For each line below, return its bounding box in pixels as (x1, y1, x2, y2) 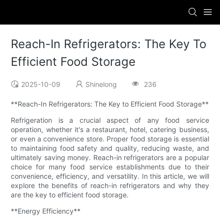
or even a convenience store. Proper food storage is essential (11, 135, 209, 143)
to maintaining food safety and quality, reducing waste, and (11, 144, 209, 153)
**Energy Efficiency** (11, 207, 81, 216)
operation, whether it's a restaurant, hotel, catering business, (11, 125, 209, 134)
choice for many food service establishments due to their (11, 163, 209, 171)
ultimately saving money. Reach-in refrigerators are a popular (11, 153, 209, 162)
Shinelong (85, 80, 117, 89)
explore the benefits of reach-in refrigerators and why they (11, 181, 209, 190)
